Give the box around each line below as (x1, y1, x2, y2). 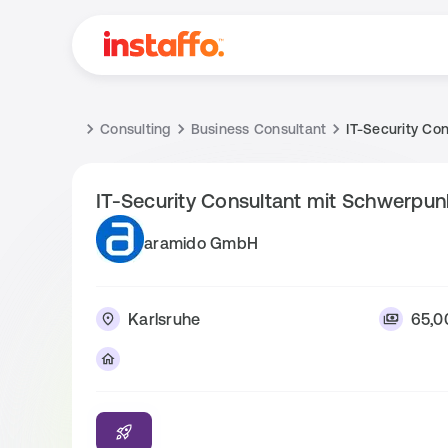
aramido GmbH (144, 233, 258, 252)
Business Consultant (190, 121, 327, 137)
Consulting (100, 121, 171, 137)
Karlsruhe (128, 310, 201, 328)
